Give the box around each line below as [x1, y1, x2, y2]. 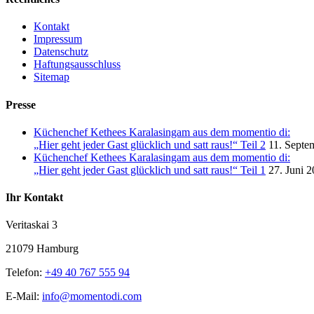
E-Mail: [6, 290, 42, 303]
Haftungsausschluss [34, 58, 121, 71]
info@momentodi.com [42, 290, 142, 303]
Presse [6, 98, 36, 111]
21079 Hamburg [6, 243, 78, 255]
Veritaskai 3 [6, 219, 57, 231]
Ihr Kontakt [6, 191, 63, 204]
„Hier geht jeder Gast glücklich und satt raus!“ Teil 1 [34, 163, 266, 176]
